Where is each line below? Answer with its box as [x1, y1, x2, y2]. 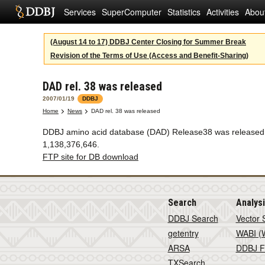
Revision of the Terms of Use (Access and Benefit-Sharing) [50, 51, 248, 60]
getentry [167, 227, 199, 239]
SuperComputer [102, 6, 161, 18]
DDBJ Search [167, 212, 218, 224]
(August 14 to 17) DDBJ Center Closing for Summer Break [50, 38, 246, 46]
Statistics [167, 6, 201, 18]
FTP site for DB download [43, 152, 138, 161]
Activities [206, 6, 239, 18]
